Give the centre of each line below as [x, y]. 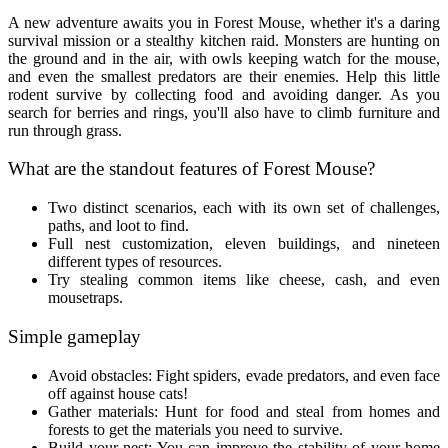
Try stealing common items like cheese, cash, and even [244, 280]
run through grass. [65, 130]
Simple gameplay [74, 336]
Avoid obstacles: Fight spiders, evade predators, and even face [244, 375]
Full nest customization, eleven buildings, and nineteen [244, 244]
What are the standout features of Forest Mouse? [191, 169]
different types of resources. [135, 262]
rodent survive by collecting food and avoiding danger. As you [224, 94]
